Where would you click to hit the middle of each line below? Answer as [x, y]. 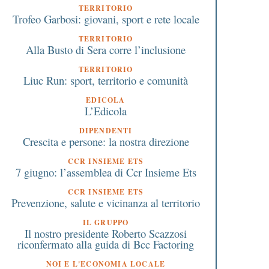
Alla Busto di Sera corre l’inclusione [106, 49]
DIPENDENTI [106, 130]
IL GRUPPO [106, 222]
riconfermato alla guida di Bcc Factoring [106, 244]
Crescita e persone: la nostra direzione [106, 141]
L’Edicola [106, 110]
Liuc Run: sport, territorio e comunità [106, 80]
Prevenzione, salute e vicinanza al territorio [106, 202]
